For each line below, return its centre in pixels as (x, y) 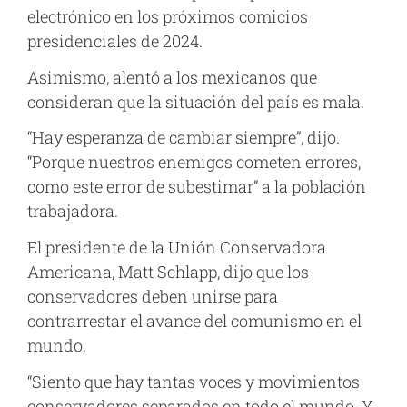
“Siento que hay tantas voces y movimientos (194, 381)
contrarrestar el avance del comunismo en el (194, 321)
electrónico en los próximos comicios (168, 17)
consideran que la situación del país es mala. (196, 101)
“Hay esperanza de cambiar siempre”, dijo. (184, 138)
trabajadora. (73, 211)
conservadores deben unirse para (153, 297)
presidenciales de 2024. (115, 41)
